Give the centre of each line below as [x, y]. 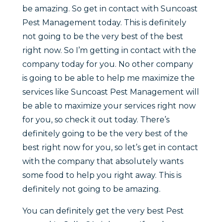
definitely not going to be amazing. [91, 189]
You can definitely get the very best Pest [103, 211]
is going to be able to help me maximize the [108, 78]
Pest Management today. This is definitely [104, 23]
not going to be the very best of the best [103, 37]
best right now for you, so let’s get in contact [110, 148]
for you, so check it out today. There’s [96, 120]
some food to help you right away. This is [102, 175]
